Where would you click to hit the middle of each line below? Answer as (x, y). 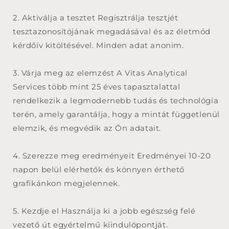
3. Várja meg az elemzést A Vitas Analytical (100, 73)
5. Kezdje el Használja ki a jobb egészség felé (104, 211)
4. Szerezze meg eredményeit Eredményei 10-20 (112, 155)
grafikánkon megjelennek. (68, 183)
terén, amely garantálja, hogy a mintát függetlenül (117, 114)
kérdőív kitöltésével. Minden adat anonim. (100, 45)
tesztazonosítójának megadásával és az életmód (112, 31)
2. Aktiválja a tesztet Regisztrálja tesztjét (96, 17)
